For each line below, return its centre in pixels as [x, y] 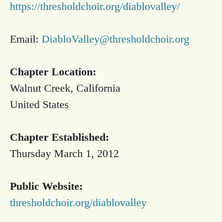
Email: [26, 39]
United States [39, 104]
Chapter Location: [53, 72]
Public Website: [46, 186]
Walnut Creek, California [65, 88]
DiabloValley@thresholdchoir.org [115, 39]
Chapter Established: [59, 137]
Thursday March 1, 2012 [64, 153]
